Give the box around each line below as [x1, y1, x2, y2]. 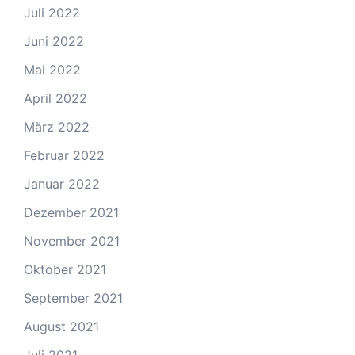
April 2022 [24, 90, 87, 107]
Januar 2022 [24, 176, 100, 193]
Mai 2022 [24, 62, 81, 78]
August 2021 [24, 319, 99, 335]
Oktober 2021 [24, 261, 106, 278]
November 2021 [24, 233, 120, 250]
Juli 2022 [24, 5, 80, 21]
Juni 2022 [24, 33, 84, 50]
